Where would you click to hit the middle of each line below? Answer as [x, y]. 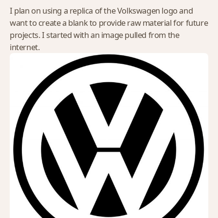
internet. [25, 47]
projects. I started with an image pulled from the [95, 35]
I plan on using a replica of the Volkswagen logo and [101, 10]
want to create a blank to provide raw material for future [109, 23]
